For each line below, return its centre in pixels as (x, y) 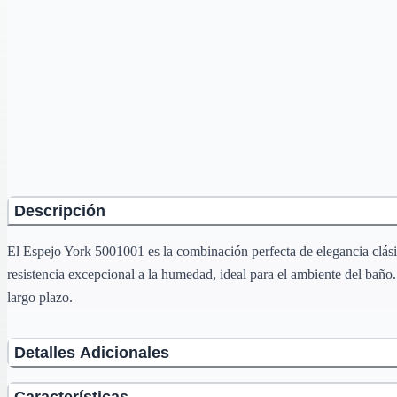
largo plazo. (40, 297)
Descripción (60, 210)
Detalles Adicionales (92, 352)
